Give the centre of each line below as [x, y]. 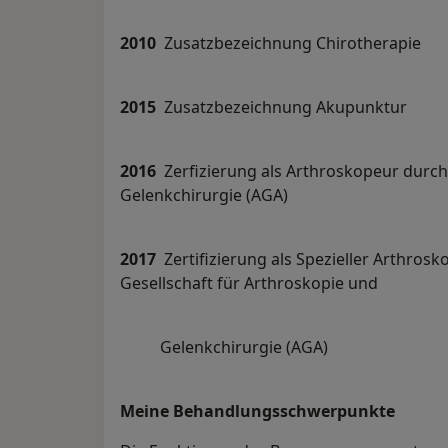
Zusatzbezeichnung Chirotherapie [292, 43]
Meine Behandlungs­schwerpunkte [257, 411]
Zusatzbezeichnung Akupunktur [285, 107]
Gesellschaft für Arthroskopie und [259, 283]
